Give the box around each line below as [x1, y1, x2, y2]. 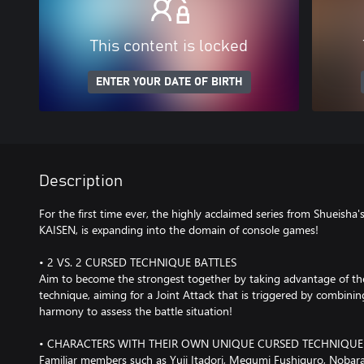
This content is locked [90, 38, 248, 54]
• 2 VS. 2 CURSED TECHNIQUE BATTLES [39, 254, 236, 270]
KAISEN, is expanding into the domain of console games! [39, 222, 318, 237]
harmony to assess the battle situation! [39, 303, 232, 318]
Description [39, 173, 123, 189]
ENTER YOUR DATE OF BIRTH [95, 76, 243, 88]
